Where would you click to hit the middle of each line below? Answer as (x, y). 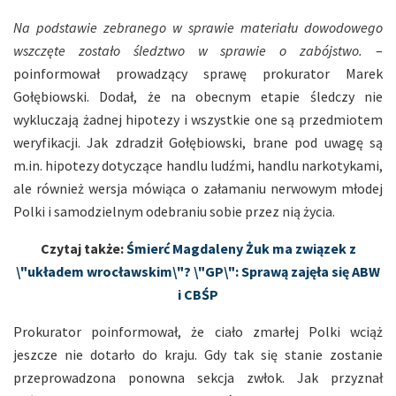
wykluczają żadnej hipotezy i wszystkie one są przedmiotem (198, 119)
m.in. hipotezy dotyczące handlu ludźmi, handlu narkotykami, (198, 165)
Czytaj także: (83, 248)
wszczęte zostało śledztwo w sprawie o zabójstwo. (188, 50)
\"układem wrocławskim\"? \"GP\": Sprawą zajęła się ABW (198, 271)
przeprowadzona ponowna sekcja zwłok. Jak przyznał (198, 377)
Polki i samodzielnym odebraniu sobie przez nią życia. (174, 211)
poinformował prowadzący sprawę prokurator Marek (198, 73)
